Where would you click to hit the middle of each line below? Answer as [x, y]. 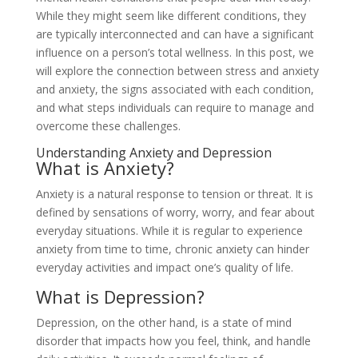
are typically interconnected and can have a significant [175, 34]
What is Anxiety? [105, 168]
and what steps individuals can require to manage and [175, 107]
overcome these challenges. [108, 126]
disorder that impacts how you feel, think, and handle [173, 341]
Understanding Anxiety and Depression [153, 153]
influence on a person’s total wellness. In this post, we [175, 52]
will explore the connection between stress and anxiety [177, 71]
